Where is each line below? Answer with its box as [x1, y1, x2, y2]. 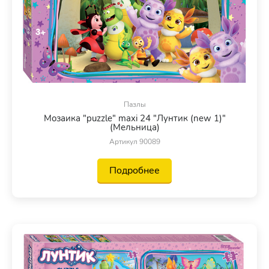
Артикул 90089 [109, 136, 160, 147]
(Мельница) [109, 121, 160, 133]
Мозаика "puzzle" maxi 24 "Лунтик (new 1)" [43, 112, 226, 124]
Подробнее [109, 163, 160, 177]
